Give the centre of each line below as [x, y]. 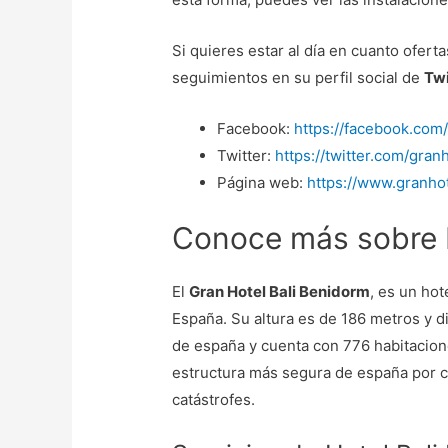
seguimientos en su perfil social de [298, 78]
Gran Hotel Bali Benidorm [280, 291]
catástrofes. [214, 399]
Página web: [262, 183]
